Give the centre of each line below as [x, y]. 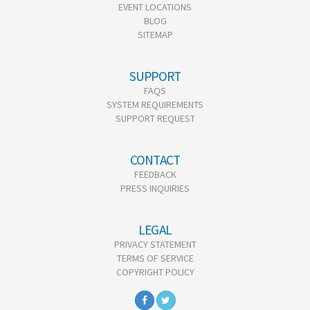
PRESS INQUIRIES [155, 188]
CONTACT [155, 160]
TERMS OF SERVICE [155, 258]
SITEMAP [155, 35]
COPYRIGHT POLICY [155, 272]
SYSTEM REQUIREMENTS [155, 104]
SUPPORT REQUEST [155, 118]
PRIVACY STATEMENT [155, 244]
